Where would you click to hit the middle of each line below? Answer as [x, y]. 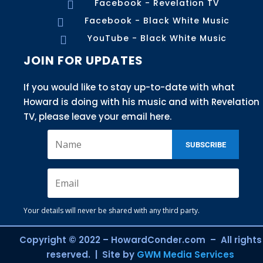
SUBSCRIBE [205, 145]
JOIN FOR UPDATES [83, 61]
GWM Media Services [186, 255]
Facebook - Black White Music [157, 21]
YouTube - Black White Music [157, 38]
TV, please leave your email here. [97, 117]
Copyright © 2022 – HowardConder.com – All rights [140, 240]
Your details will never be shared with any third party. [112, 211]
